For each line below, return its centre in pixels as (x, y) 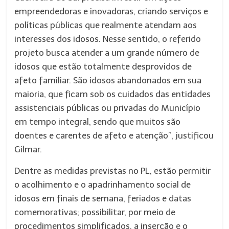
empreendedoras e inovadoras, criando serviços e (111, 11)
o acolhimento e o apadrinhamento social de (103, 185)
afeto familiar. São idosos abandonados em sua (108, 80)
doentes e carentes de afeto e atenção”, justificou (114, 135)
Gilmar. (28, 149)
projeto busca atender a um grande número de (107, 53)
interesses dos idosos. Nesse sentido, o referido (108, 39)
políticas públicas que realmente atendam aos (106, 25)
